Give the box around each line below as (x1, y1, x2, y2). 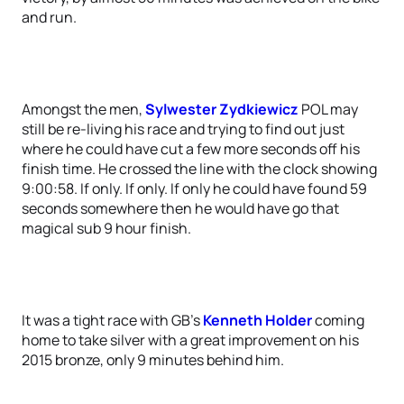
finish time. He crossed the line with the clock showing (22, 159, 377, 179)
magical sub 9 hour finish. (22, 218, 191, 238)
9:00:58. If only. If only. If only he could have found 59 (22, 179, 367, 198)
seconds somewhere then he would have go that (22, 198, 339, 218)
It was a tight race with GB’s (22, 310, 203, 330)
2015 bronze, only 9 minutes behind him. (22, 350, 284, 370)
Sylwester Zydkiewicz (145, 99, 298, 119)
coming (312, 310, 364, 330)
